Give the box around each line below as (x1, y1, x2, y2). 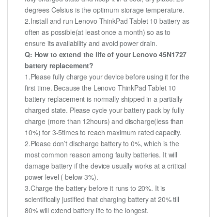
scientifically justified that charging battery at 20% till (25, 194, 179, 204)
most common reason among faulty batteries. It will (25, 150, 177, 160)
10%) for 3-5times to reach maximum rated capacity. (25, 127, 182, 138)
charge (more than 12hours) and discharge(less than (25, 116, 184, 126)
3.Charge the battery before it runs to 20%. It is (25, 183, 166, 193)
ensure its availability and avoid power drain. (25, 38, 157, 48)
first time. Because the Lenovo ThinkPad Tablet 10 (25, 83, 176, 93)
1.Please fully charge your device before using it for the (25, 72, 190, 82)
